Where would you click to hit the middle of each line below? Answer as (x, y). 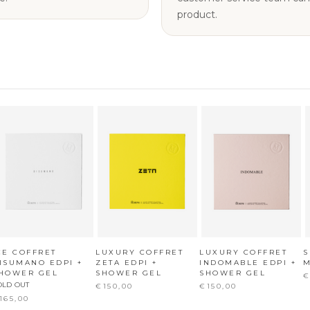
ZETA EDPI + (127, 263)
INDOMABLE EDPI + (248, 263)
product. (197, 15)
